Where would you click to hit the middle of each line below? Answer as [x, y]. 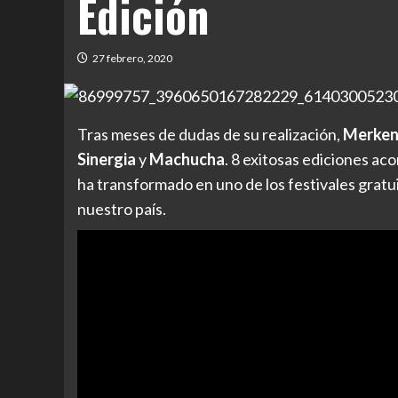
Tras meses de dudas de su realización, [210, 135]
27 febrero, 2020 [132, 58]
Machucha [187, 159]
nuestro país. [122, 209]
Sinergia [107, 159]
